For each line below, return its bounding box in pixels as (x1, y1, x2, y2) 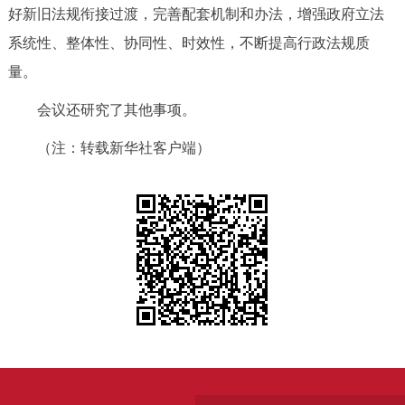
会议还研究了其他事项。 (7, 102, 196, 118)
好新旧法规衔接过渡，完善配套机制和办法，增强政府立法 (7, 6, 384, 23)
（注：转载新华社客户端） (7, 140, 211, 156)
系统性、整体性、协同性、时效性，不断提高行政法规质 (7, 35, 370, 52)
